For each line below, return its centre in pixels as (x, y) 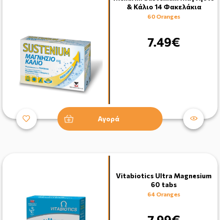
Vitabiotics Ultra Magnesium (164, 175)
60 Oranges (164, 16)
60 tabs (164, 184)
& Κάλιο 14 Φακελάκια (164, 6)
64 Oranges (164, 194)
